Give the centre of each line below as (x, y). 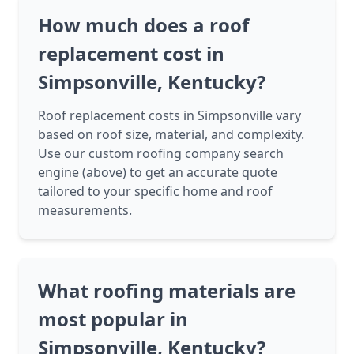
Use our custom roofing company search (161, 154)
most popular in (113, 319)
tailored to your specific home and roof (155, 192)
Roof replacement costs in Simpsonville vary (169, 116)
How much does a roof (143, 25)
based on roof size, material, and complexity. (171, 135)
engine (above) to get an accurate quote (158, 173)
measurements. (85, 211)
